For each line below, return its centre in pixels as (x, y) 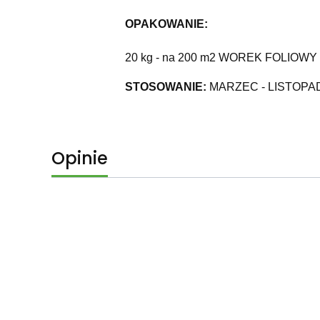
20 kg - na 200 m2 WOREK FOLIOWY (221, 57)
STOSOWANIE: (165, 86)
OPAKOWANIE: (166, 24)
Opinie (80, 158)
